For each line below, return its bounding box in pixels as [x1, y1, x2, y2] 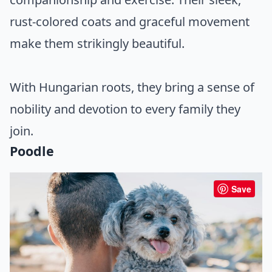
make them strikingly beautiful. [10, 35, 185, 52]
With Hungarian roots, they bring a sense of [10, 78, 254, 95]
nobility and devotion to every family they [10, 100, 240, 117]
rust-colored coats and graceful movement [10, 13, 250, 30]
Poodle [10, 141, 54, 160]
